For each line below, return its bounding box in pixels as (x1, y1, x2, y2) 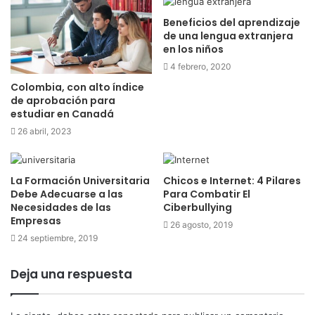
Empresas (11, 213, 61, 228)
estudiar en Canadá (11, 106, 114, 121)
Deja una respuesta (11, 265, 132, 283)
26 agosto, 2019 (170, 219, 233, 230)
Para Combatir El (163, 186, 250, 201)
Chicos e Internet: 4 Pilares (163, 173, 301, 188)
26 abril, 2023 (18, 125, 72, 136)
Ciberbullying (163, 200, 236, 214)
